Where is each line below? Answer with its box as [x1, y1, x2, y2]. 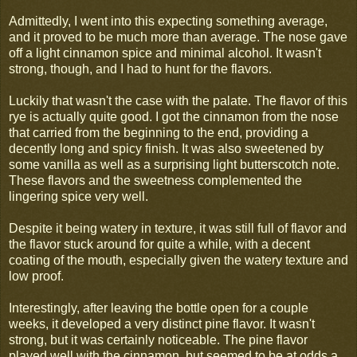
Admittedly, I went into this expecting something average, [9, 14, 328, 28]
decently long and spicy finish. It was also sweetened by [9, 141, 324, 155]
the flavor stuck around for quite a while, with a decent [9, 237, 310, 251]
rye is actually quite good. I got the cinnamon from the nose [9, 109, 339, 124]
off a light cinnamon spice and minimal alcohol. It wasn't [9, 45, 321, 60]
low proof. [9, 269, 64, 283]
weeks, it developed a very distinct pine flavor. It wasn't [9, 316, 315, 331]
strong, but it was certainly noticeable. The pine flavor [9, 332, 308, 347]
